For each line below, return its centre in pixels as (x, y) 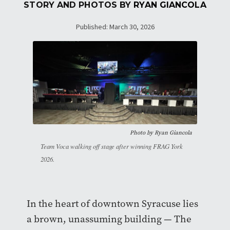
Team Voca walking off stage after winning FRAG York (112, 146)
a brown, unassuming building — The (109, 219)
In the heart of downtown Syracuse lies (112, 204)
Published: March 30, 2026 (115, 27)
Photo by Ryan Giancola (161, 133)
